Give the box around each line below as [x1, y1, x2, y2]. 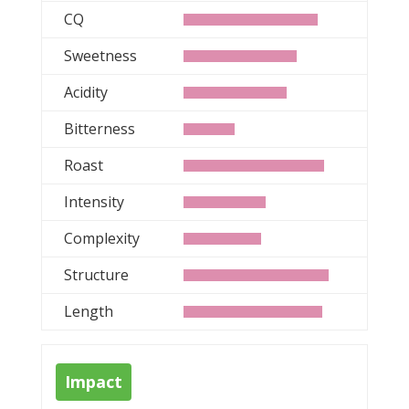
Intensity [63, 192, 124, 212]
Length [63, 301, 113, 321]
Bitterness [63, 119, 135, 139]
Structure [63, 265, 129, 285]
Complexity [63, 228, 140, 248]
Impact [64, 371, 122, 393]
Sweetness [63, 46, 137, 66]
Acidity [63, 82, 108, 102]
